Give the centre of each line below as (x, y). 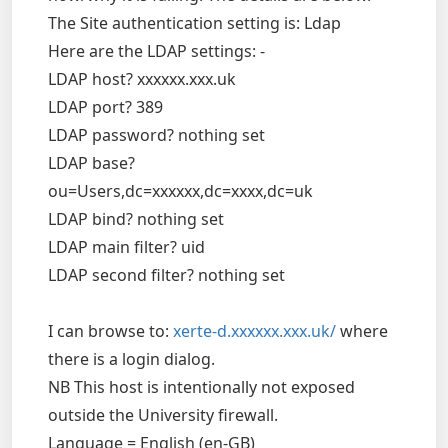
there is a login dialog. (131, 359)
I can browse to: (110, 331)
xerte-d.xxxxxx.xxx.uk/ (254, 331)
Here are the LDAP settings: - (156, 51)
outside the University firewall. (163, 415)
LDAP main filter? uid (126, 247)
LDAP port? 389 (105, 107)
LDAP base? (91, 163)
